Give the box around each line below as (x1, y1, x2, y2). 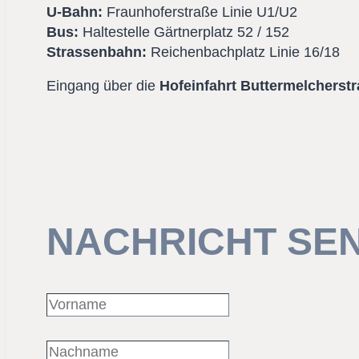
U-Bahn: (46, 3, 103, 20)
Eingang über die (46, 78, 159, 95)
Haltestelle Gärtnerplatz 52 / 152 (83, 23, 289, 40)
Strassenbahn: (46, 43, 147, 60)
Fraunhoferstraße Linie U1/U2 (103, 3, 297, 20)
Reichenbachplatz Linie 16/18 (147, 43, 340, 60)
